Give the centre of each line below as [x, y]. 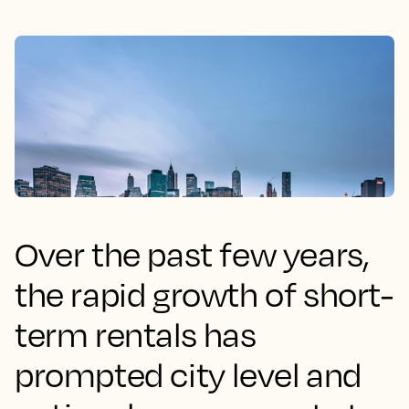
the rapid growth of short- [204, 294]
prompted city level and [188, 374]
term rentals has [136, 334]
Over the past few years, [192, 254]
